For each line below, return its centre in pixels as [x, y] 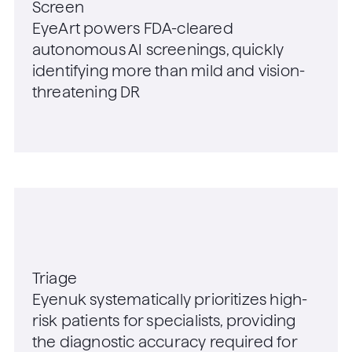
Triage [55, 279]
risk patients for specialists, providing [164, 321]
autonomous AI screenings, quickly [158, 50]
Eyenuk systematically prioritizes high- [170, 300]
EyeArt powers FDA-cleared [132, 29]
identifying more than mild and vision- [169, 71]
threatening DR [86, 93]
